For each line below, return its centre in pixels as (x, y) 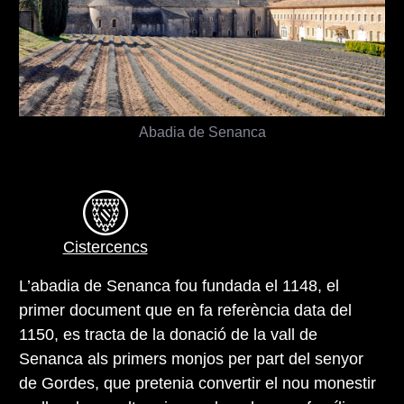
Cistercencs (105, 247)
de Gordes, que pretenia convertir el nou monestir (197, 383)
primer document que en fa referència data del (185, 310)
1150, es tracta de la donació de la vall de (168, 334)
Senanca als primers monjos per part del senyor (191, 358)
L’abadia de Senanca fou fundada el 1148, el (179, 285)
